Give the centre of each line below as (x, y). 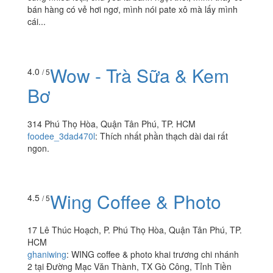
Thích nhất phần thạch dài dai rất (164, 136)
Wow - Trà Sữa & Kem (140, 75)
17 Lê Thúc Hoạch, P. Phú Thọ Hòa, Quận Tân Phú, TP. (135, 230)
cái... (37, 22)
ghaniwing (47, 254)
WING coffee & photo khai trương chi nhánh (155, 254)
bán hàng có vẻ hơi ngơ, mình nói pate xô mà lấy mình (133, 9)
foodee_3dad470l (61, 136)
